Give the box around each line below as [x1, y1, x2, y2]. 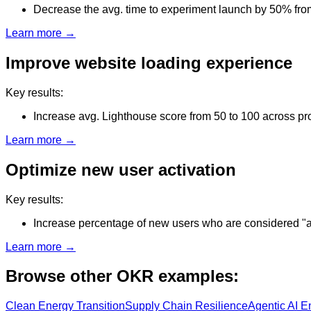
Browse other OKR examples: [6, 267, 239, 286]
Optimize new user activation [6, 160, 236, 179]
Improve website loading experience [6, 53, 292, 72]
